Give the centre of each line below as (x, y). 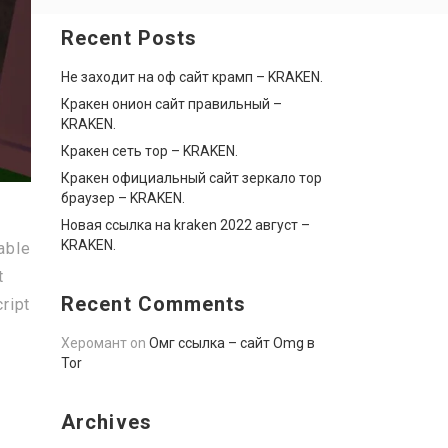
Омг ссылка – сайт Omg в (232, 343)
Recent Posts (129, 38)
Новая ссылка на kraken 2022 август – (185, 225)
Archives (106, 422)
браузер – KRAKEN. (123, 198)
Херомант (94, 343)
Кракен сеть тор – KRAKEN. (149, 151)
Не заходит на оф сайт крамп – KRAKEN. (192, 77)
